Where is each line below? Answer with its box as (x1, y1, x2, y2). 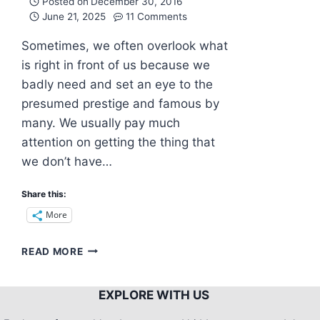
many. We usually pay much (21, 115, 181, 130)
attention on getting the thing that (21, 134, 216, 149)
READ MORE (21, 245, 84, 257)
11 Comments (126, 10, 188, 22)
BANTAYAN (82, 241, 140, 254)
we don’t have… (21, 154, 113, 169)
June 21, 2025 (41, 10, 106, 22)
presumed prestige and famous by (21, 96, 220, 111)
